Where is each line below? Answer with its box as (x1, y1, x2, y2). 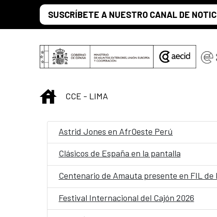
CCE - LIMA (65, 90, 108, 101)
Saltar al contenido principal (4, 5, 108, 15)
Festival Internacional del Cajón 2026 (58, 192, 194, 203)
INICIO (56, 89, 80, 100)
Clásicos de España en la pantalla (58, 148, 181, 159)
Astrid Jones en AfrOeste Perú (58, 125, 173, 137)
